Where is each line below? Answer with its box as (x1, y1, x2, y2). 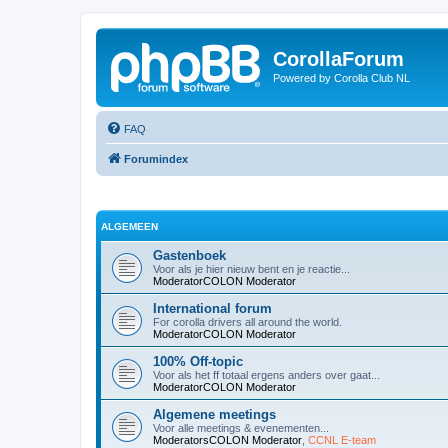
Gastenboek (153, 248, 226, 263)
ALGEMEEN (101, 221, 158, 232)
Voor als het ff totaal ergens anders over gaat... (153, 369, 380, 381)
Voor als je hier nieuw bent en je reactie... (153, 263, 350, 275)
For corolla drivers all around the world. (153, 316, 342, 328)
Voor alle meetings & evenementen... (153, 422, 329, 434)
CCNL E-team (308, 434, 376, 446)
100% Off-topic (153, 354, 243, 369)
